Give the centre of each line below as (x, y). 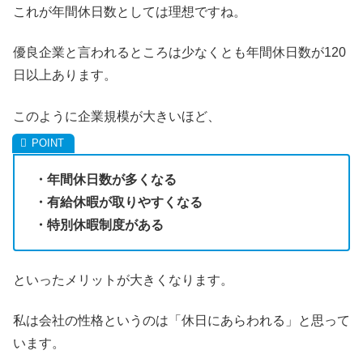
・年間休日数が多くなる (105, 179)
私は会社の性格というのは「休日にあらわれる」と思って (181, 321)
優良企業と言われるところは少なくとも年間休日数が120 (179, 53)
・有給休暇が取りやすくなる (118, 202)
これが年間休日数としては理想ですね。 (130, 11)
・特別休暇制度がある (99, 224)
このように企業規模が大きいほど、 (117, 116)
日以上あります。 (65, 75)
